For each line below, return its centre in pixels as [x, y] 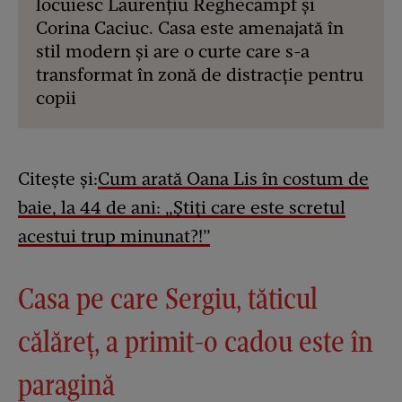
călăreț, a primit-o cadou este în [196, 342]
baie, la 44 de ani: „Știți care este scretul [182, 208]
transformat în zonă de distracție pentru [200, 75]
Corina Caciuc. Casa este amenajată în [190, 28]
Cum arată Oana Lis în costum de [233, 179]
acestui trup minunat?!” [114, 236]
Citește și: [58, 179]
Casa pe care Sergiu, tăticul [168, 299]
